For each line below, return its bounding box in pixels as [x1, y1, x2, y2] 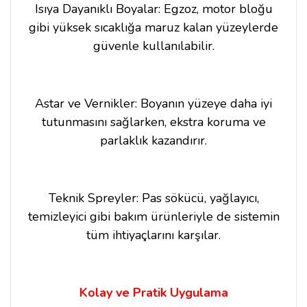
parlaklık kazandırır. [100, 132, 207, 149]
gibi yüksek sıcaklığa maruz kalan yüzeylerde [29, 19, 278, 36]
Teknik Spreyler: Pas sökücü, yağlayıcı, [48, 189, 259, 206]
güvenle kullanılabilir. [93, 37, 214, 54]
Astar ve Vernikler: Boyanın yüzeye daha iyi [35, 95, 272, 112]
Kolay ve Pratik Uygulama [79, 284, 228, 301]
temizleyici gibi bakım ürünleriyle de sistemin [27, 208, 280, 225]
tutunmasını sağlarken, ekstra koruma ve [41, 113, 266, 130]
